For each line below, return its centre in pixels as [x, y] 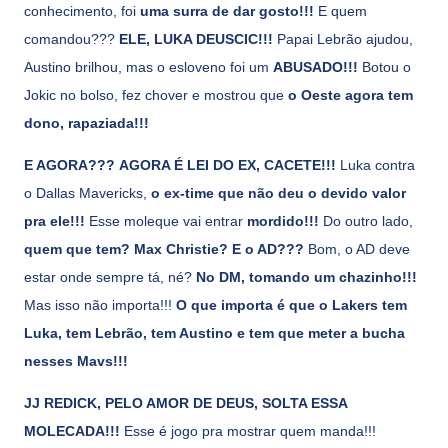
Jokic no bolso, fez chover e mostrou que [156, 94]
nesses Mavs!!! [76, 360]
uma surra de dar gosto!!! [227, 10]
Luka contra [375, 164]
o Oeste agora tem [350, 94]
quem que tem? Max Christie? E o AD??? [164, 248]
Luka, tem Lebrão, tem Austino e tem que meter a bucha [214, 332]
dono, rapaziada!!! [86, 122]
